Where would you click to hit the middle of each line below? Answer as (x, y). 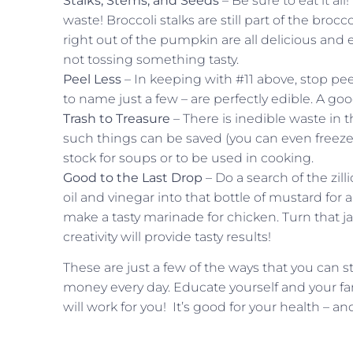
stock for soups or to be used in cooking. (188, 158)
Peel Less (92, 79)
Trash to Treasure (117, 119)
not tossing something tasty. (151, 59)
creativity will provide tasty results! (167, 237)
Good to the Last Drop (133, 178)
